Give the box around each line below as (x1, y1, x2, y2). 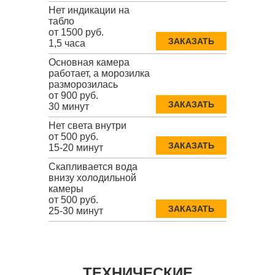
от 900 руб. (48, 90, 98, 101)
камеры (48, 183, 83, 194)
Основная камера (48, 56, 130, 68)
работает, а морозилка (48, 68, 150, 79)
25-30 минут (48, 205, 103, 216)
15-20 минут (48, 142, 103, 153)
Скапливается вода (48, 161, 137, 172)
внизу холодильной (48, 172, 136, 183)
